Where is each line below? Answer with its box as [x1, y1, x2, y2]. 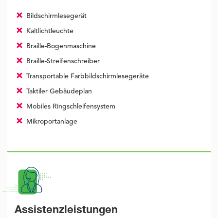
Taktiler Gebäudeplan [24, 88, 92, 95]
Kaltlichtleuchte [24, 28, 73, 35]
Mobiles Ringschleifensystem [24, 103, 115, 110]
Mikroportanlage [24, 118, 77, 126]
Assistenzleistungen [15, 205, 118, 217]
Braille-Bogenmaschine [24, 43, 96, 50]
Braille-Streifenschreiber [24, 58, 100, 65]
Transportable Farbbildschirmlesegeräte [24, 73, 149, 80]
